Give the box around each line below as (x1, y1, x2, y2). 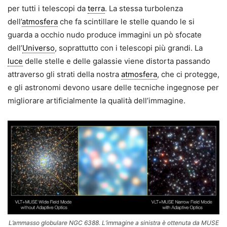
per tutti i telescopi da (8, 4, 88, 14)
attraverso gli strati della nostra (8, 69, 121, 80)
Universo (22, 43, 55, 53)
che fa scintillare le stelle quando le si (58, 17, 195, 27)
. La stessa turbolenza (105, 4, 183, 14)
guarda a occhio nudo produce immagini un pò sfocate (8, 30, 202, 40)
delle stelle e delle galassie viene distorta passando (23, 56, 210, 66)
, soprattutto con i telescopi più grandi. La (55, 43, 203, 53)
